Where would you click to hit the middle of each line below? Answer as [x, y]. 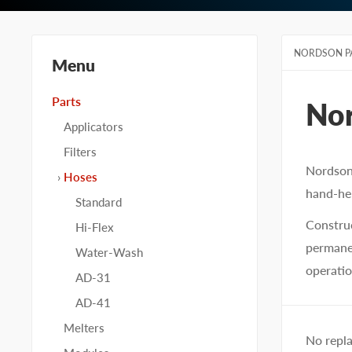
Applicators [93, 126]
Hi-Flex [95, 227]
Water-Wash [109, 252]
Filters [80, 152]
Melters [84, 328]
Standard [99, 202]
